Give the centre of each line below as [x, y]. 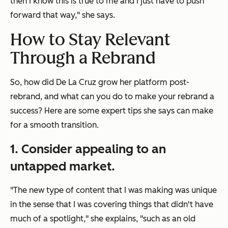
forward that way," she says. [63, 15]
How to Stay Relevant [90, 40]
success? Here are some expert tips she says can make [112, 111]
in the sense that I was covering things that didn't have [112, 205]
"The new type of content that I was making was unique [113, 190]
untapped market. [63, 166]
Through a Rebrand [83, 58]
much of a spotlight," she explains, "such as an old [103, 219]
